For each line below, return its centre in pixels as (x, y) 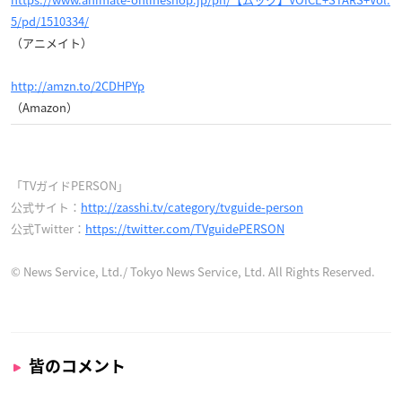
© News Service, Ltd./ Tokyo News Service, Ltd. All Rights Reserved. (193, 271)
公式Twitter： (48, 228)
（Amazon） (44, 107)
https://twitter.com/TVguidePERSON (185, 228)
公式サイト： (46, 206)
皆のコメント (77, 366)
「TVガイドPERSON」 (70, 185)
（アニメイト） (52, 42)
